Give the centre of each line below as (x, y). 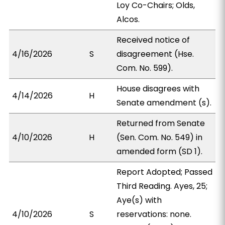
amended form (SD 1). (160, 151)
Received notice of (153, 40)
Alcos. (128, 19)
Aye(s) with (139, 200)
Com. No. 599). (145, 68)
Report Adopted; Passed (165, 172)
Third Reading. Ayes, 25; (162, 186)
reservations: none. (154, 214)
